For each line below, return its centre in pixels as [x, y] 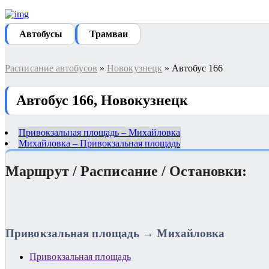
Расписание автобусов [51, 68]
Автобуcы [41, 34]
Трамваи [109, 34]
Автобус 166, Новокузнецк [102, 100]
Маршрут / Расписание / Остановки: [126, 171]
